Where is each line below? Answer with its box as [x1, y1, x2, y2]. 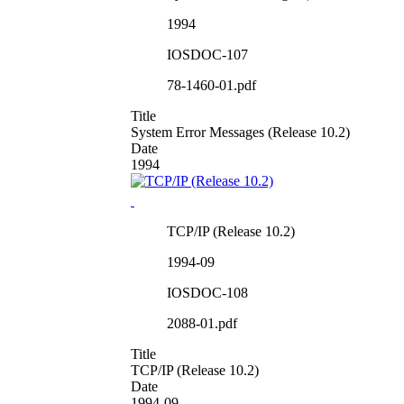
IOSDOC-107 [167, 46, 248, 62]
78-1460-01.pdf [167, 77, 256, 93]
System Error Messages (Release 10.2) [131, 124, 350, 140]
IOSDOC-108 [167, 284, 248, 300]
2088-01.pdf [167, 315, 237, 331]
